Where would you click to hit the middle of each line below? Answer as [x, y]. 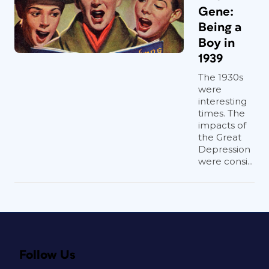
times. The [222, 113]
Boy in [216, 43]
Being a [220, 27]
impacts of [222, 125]
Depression [224, 149]
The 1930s [221, 77]
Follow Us [47, 255]
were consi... [225, 161]
